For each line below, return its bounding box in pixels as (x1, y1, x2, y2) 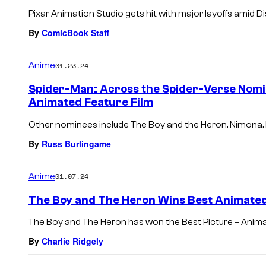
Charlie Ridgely (42, 235, 103, 248)
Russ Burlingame (42, 137, 111, 150)
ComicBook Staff (42, 27, 109, 39)
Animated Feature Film (28, 96, 153, 109)
